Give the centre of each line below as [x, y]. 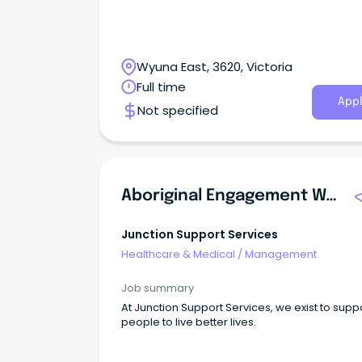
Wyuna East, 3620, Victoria [215, 67]
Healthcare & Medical [178, 254]
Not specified [178, 111]
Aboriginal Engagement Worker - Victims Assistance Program [331, 196]
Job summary [158, 288]
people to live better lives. [189, 322]
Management [281, 254]
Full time [161, 87]
